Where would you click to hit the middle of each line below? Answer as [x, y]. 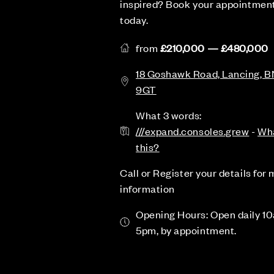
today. [134, 20]
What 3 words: [169, 115]
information [147, 188]
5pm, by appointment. [186, 230]
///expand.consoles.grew [193, 131]
